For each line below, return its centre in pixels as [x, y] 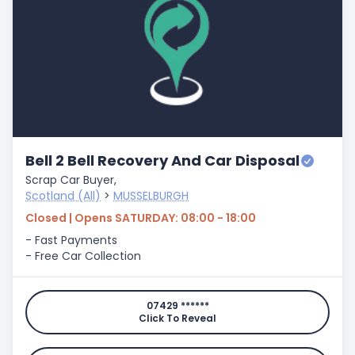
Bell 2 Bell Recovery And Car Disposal [162, 160]
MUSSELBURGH [151, 196]
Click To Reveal [177, 318]
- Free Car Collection [83, 256]
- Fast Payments [71, 240]
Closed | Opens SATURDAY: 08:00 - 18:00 [141, 218]
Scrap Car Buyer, [71, 180]
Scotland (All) [63, 196]
